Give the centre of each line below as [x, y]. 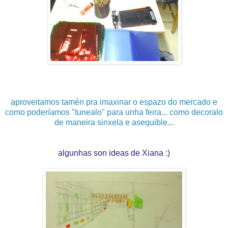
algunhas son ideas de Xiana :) [114, 153]
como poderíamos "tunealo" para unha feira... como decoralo [114, 112]
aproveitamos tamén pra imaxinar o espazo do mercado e [114, 102]
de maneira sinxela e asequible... [114, 122]
